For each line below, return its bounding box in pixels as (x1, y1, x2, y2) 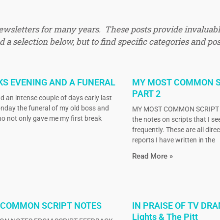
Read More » (132, 152, 173, 161)
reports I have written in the (132, 136, 215, 144)
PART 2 (132, 88, 161, 99)
